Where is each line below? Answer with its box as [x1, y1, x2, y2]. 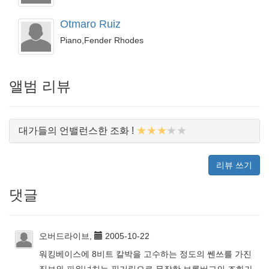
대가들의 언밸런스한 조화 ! [19, 125, 134, 136]
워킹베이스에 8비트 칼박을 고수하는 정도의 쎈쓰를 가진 [39, 249, 252, 259]
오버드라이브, [39, 231, 94, 241]
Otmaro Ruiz [60, 18, 121, 31]
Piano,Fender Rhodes [60, 35, 144, 46]
